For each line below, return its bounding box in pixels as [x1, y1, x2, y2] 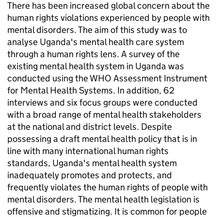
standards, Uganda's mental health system [7, 157, 177, 169]
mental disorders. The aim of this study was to [7, 24, 187, 35]
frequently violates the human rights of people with [7, 182, 208, 193]
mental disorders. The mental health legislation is [7, 194, 200, 205]
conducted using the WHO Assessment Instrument [7, 73, 207, 84]
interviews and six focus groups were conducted [7, 97, 198, 108]
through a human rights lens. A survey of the [7, 48, 180, 60]
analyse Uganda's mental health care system [7, 36, 184, 47]
